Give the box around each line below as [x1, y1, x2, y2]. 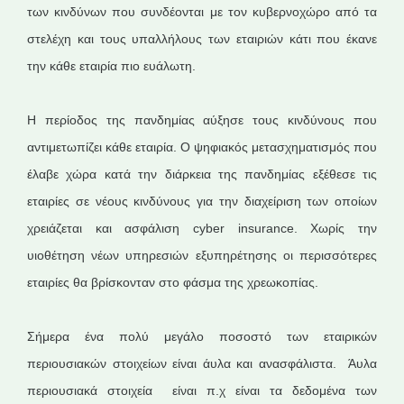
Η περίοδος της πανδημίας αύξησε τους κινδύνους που [27, 113, 377, 127]
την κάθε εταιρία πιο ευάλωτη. [27, 59, 196, 73]
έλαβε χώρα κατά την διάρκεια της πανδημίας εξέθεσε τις [27, 167, 377, 181]
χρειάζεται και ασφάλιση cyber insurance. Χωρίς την [27, 221, 377, 235]
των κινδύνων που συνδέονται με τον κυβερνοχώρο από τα [27, 5, 377, 19]
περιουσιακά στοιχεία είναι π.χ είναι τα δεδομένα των [27, 383, 377, 398]
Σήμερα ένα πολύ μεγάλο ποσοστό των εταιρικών [27, 329, 377, 344]
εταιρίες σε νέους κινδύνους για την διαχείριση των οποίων [27, 194, 377, 208]
